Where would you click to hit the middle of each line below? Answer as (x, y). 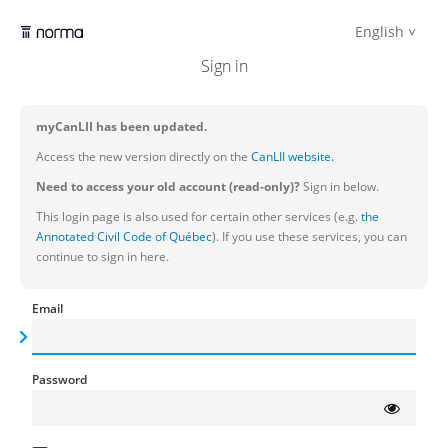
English (379, 31)
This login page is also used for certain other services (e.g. (197, 216)
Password (59, 379)
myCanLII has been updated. (121, 126)
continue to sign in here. (102, 256)
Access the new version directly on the (142, 156)
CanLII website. (291, 156)
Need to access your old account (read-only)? (168, 186)
